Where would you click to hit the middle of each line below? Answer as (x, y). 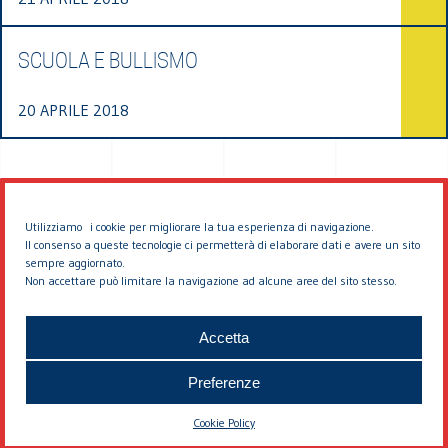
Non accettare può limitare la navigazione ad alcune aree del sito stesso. (211, 280)
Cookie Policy (224, 422)
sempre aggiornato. (75, 262)
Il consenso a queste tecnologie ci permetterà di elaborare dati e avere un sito (222, 244)
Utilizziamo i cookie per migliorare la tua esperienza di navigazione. (199, 226)
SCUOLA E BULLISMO (108, 60)
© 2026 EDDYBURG (224, 314)
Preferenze (224, 382)
